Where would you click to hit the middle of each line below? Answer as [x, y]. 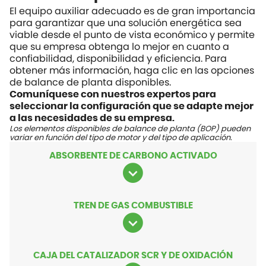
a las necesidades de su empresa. [92, 118]
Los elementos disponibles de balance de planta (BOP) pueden [130, 129]
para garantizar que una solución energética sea [126, 23]
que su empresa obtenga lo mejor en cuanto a [119, 47]
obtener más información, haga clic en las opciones [132, 71]
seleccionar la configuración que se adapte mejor [132, 107]
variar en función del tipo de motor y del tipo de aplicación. [121, 138]
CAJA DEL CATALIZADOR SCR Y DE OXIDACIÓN [133, 256]
